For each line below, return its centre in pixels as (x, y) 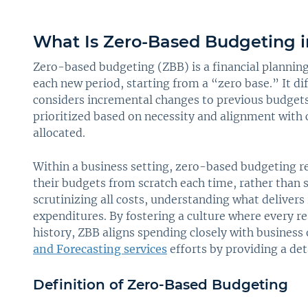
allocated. (59, 132)
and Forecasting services (100, 249)
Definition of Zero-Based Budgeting (161, 284)
